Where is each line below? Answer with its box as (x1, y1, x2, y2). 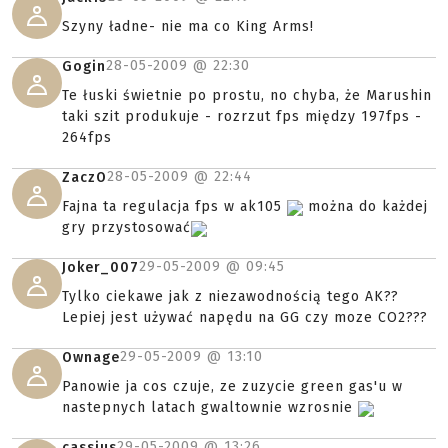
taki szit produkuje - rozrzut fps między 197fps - (62, 108, 422, 126)
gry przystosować (62, 219, 191, 237)
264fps (62, 129, 112, 147)
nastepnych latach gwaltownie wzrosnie (62, 399, 358, 417)
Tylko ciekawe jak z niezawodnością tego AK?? (62, 288, 399, 306)
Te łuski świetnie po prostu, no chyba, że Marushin (62, 87, 432, 105)
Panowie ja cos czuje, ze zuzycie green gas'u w (62, 378, 403, 396)
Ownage (62, 349, 120, 367)
